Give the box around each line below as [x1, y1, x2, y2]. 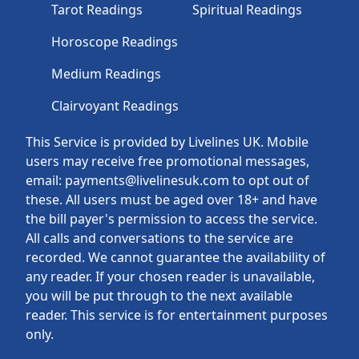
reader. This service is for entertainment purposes [26, 306, 328, 325]
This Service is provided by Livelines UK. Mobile [26, 133, 309, 151]
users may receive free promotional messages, [26, 152, 309, 171]
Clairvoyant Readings [51, 97, 179, 115]
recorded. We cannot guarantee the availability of [26, 248, 325, 267]
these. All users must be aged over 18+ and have [26, 191, 317, 209]
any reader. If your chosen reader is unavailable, [26, 268, 315, 286]
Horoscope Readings [51, 33, 178, 51]
